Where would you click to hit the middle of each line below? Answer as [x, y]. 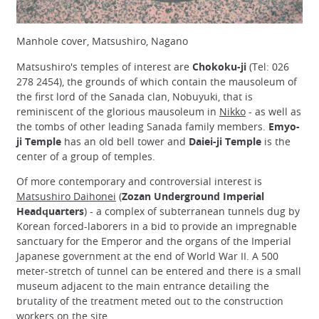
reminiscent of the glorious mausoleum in [118, 111]
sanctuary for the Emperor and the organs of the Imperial [154, 241]
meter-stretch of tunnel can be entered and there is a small [159, 271]
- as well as [273, 111]
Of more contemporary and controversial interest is [139, 181]
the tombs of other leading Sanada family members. [142, 126]
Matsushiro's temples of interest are [104, 66]
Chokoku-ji [219, 66]
